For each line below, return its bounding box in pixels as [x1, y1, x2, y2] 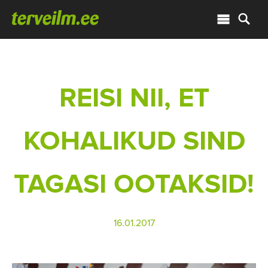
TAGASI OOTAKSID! [14, 170, 254, 198]
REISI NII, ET [59, 84, 209, 112]
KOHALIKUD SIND [23, 127, 245, 155]
